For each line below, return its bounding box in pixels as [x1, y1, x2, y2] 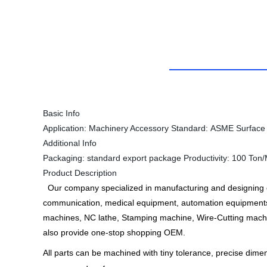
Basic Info [43, 108, 80, 118]
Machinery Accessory [89, 123, 169, 133]
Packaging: [43, 153, 87, 163]
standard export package [87, 153, 184, 163]
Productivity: [184, 153, 232, 163]
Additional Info [43, 138, 97, 148]
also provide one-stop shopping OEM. [43, 228, 188, 237]
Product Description [43, 168, 117, 178]
